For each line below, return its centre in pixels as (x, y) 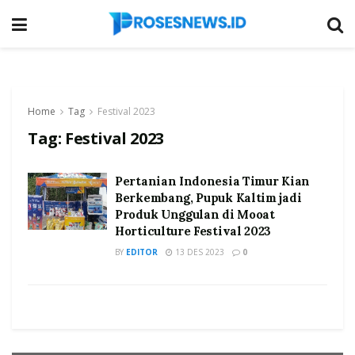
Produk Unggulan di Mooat (195, 214)
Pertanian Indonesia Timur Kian (212, 181)
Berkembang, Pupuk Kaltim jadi (208, 198)
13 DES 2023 (198, 252)
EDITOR (142, 252)
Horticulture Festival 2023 (193, 231)
